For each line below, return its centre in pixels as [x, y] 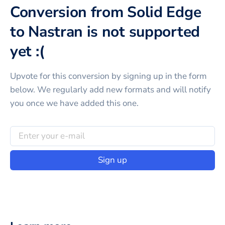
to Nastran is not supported [105, 32]
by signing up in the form [158, 76]
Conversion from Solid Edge [106, 12]
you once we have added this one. [74, 103]
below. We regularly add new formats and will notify [110, 89]
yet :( [27, 51]
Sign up [113, 160]
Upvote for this [39, 76]
